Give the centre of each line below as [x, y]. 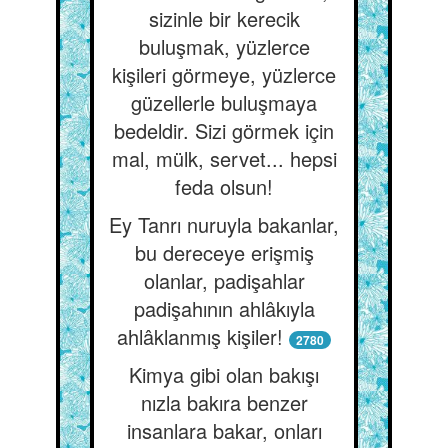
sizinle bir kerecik [224, 18]
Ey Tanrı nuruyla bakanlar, [224, 224]
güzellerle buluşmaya [224, 102]
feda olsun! [224, 186]
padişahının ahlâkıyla [224, 308]
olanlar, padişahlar [224, 280]
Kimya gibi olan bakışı [224, 374]
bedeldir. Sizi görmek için [224, 130]
